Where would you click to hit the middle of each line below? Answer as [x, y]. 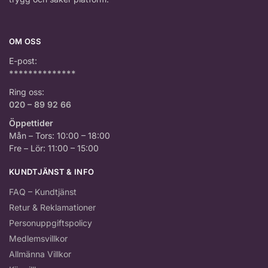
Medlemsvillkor [38, 238]
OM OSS [25, 41]
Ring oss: [27, 92]
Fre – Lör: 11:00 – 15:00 [54, 148]
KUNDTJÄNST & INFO [52, 172]
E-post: [23, 61]
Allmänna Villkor [40, 254]
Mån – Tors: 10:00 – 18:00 [60, 136]
